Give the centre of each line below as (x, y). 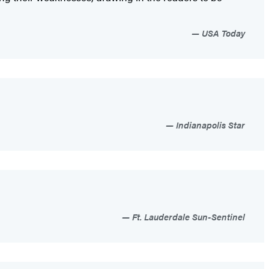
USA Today (222, 33)
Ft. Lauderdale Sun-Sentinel (187, 217)
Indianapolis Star (209, 125)
